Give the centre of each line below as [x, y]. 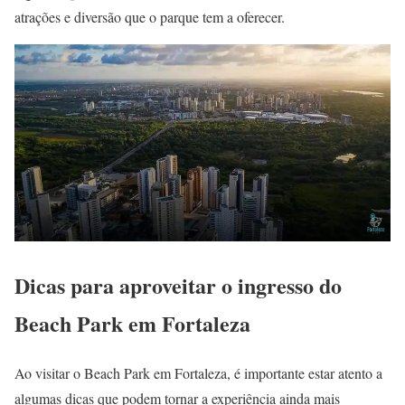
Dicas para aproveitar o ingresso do [178, 286]
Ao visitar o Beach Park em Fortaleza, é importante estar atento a [198, 373]
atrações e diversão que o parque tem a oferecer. [150, 16]
